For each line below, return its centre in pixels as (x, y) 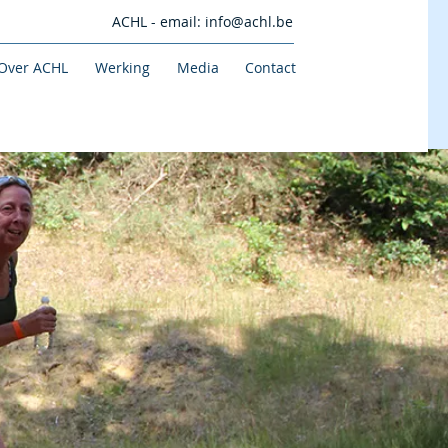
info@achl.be (248, 21)
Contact (270, 67)
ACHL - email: (158, 21)
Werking (122, 67)
